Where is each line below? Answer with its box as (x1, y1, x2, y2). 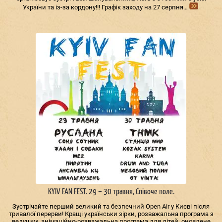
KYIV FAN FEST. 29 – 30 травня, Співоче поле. (48, 187, 174, 196)
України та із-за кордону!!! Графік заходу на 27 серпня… (23, 3, 188, 11)
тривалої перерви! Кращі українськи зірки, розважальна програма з (8, 210, 214, 218)
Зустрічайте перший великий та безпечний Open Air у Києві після (12, 202, 210, 210)
